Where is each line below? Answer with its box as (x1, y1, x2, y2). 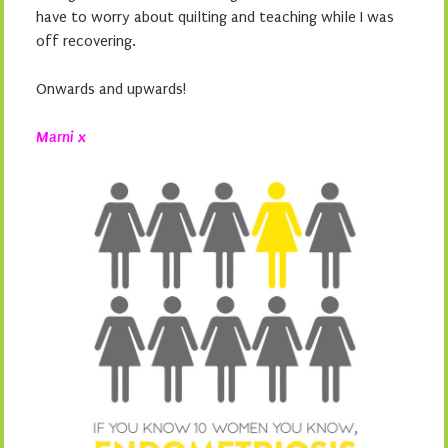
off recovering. (36, 32, 136, 50)
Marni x (36, 128, 90, 146)
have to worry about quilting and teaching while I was (36, 8, 394, 26)
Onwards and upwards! (36, 80, 186, 98)
